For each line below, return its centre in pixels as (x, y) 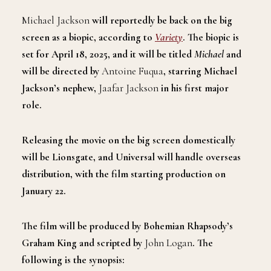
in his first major (194, 88)
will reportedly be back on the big (161, 20)
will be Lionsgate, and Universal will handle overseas (131, 157)
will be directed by (60, 71)
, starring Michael (200, 71)
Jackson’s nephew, (60, 88)
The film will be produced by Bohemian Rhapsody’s (127, 226)
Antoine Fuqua (131, 71)
